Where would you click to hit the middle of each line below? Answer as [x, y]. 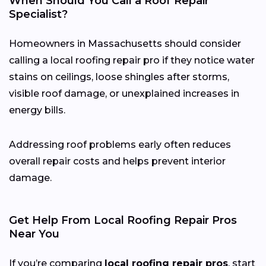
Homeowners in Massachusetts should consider [125, 44]
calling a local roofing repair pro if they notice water [132, 61]
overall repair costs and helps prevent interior [117, 161]
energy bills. [37, 110]
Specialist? [38, 15]
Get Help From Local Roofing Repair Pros [123, 221]
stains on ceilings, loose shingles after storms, [119, 77]
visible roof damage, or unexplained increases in [124, 94]
